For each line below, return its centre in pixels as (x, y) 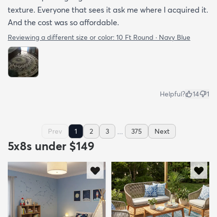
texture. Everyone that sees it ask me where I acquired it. (108, 10)
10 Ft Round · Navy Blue (153, 37)
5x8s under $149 (51, 146)
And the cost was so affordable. (63, 22)
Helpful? (172, 94)
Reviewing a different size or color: (62, 37)
